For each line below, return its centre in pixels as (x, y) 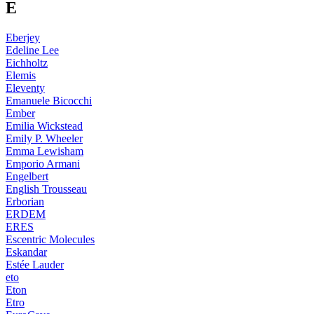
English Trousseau (46, 189)
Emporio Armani (43, 163)
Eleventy (25, 88)
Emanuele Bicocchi (49, 100)
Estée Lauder (35, 264)
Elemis (21, 75)
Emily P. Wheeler (44, 138)
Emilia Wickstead (44, 125)
